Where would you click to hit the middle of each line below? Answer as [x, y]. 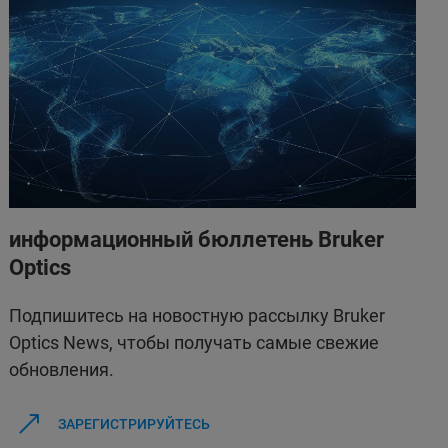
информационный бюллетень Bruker [197, 239]
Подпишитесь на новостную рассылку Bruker [197, 315]
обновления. [62, 369]
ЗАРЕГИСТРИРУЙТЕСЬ [133, 423]
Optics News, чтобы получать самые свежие [194, 342]
